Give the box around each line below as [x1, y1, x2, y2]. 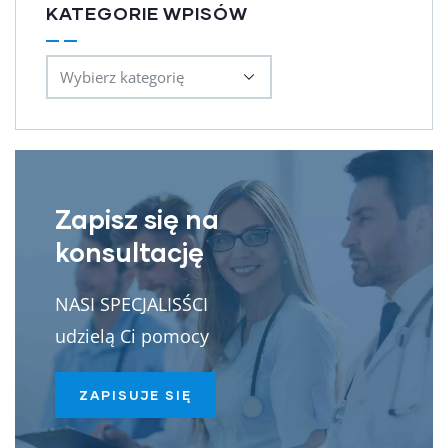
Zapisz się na [55, 202, 219, 234]
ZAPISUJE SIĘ [79, 386, 192, 403]
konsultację [55, 235, 204, 267]
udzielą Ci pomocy [55, 323, 209, 348]
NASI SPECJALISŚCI [55, 291, 208, 316]
